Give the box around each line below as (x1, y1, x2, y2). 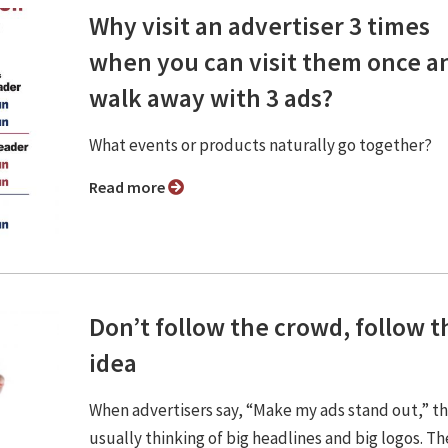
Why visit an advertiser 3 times (89, 9, 430, 42)
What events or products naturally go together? (89, 133, 435, 156)
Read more (98, 176, 168, 197)
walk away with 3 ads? (89, 81, 333, 114)
